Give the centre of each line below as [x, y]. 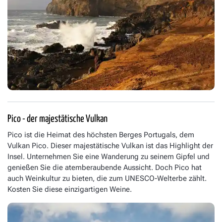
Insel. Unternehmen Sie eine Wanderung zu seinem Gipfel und [109, 157]
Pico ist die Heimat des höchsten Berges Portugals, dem [101, 135]
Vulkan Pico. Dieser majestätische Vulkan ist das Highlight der [110, 146]
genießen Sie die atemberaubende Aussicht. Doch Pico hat [105, 168]
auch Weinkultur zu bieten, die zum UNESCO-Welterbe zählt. [107, 179]
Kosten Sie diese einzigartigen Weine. [70, 190]
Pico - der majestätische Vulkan [57, 119]
